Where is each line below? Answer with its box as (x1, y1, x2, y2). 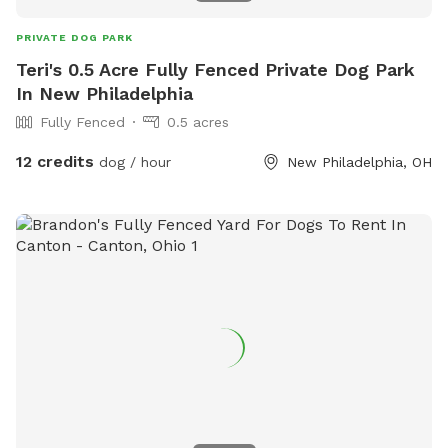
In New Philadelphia (16, 82, 193, 104)
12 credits (16, 151, 94, 171)
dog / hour (94, 153, 171, 170)
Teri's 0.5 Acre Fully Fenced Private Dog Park (16, 58, 415, 80)
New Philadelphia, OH (287, 153, 432, 170)
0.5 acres (167, 113, 229, 130)
